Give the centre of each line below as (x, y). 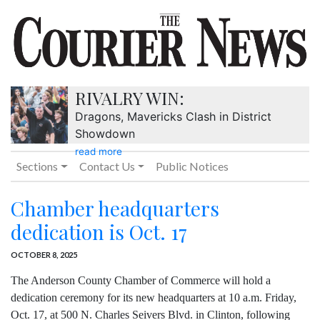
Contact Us (107, 166)
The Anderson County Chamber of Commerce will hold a (141, 281)
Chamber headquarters (115, 209)
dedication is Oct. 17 (99, 232)
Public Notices (192, 166)
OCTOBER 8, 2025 (44, 255)
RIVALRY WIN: (130, 98)
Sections (37, 166)
